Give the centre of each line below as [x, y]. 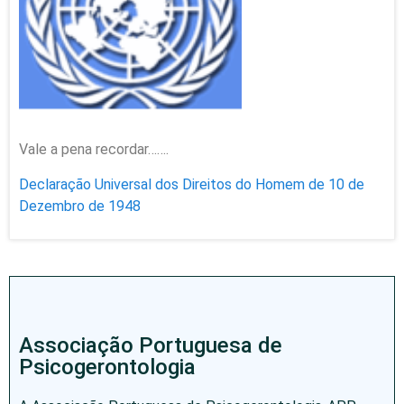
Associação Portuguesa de [151, 346]
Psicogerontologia [107, 367]
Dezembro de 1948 [80, 206]
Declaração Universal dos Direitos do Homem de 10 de [192, 184]
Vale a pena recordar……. [94, 150]
